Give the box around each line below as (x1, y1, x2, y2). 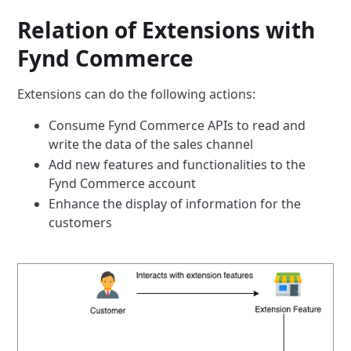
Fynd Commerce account (49, 175, 197, 193)
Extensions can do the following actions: (17, 85, 256, 103)
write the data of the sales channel (49, 136, 254, 154)
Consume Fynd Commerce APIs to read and (49, 117, 306, 135)
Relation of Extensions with (17, 15, 316, 45)
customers (49, 214, 113, 232)
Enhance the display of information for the (49, 195, 302, 213)
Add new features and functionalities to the (49, 156, 306, 174)
